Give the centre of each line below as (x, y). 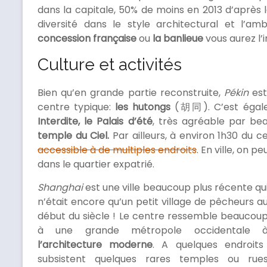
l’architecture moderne (95, 245)
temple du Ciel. (74, 136)
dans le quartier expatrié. (96, 164)
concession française (87, 39)
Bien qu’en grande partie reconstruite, (131, 93)
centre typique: (77, 107)
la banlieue (178, 39)
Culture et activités (110, 65)
